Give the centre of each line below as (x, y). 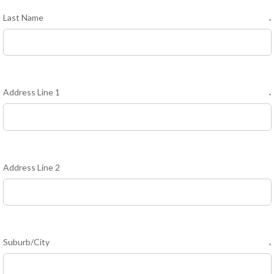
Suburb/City (26, 242)
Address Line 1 (31, 92)
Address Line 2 (31, 167)
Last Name (23, 17)
